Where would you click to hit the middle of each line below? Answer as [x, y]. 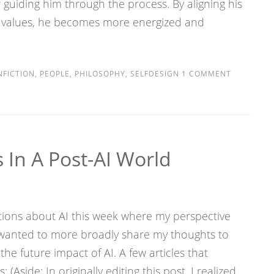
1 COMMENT [205, 74]
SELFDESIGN [154, 74]
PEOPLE [54, 74]
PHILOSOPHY [100, 74]
